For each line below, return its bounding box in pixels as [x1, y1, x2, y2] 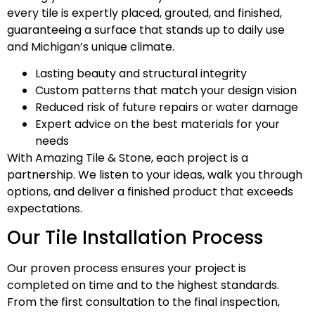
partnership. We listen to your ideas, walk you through [7, 167, 302, 183]
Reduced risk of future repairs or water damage [35, 99, 298, 115]
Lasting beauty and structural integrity [35, 65, 247, 82]
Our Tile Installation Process [7, 225, 263, 251]
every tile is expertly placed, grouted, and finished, [7, 4, 282, 21]
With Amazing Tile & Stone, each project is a [7, 150, 248, 166]
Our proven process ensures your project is [7, 260, 246, 277]
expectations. [7, 200, 82, 217]
